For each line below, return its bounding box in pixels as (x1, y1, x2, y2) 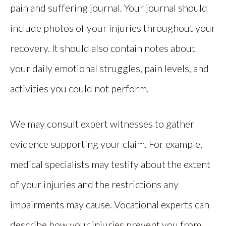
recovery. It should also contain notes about (10, 42, 195, 54)
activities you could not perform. (10, 82, 149, 94)
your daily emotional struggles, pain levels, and (10, 62, 209, 74)
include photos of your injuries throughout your (10, 22, 215, 34)
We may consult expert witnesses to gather (10, 118, 194, 130)
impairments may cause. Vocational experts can (10, 198, 209, 210)
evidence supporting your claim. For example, (10, 138, 202, 150)
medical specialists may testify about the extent (10, 158, 210, 170)
